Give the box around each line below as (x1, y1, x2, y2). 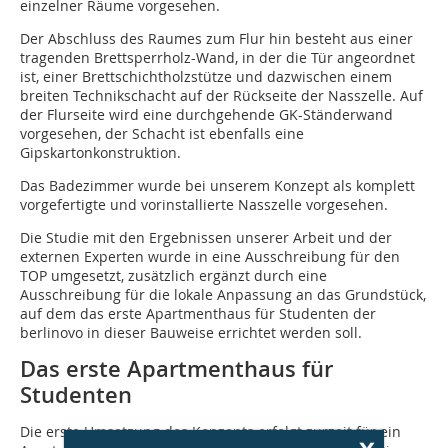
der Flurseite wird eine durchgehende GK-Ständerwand (20, 105, 393, 125)
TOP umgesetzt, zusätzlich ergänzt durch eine (20, 266, 327, 286)
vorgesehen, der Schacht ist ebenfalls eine (20, 124, 304, 144)
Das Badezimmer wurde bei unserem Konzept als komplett (20, 176, 415, 196)
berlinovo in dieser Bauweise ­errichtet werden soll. (20, 323, 362, 343)
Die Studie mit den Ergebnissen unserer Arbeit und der (20, 228, 392, 248)
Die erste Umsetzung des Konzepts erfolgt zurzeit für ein (20, 422, 401, 442)
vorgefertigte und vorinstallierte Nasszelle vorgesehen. (20, 195, 388, 215)
